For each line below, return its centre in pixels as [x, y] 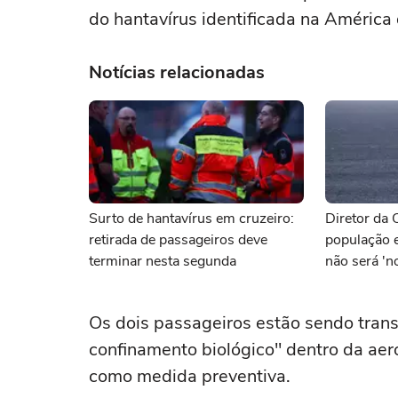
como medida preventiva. [190, 376]
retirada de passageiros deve [178, 240]
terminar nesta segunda [163, 261]
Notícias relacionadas [177, 72]
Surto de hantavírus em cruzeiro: [191, 219]
